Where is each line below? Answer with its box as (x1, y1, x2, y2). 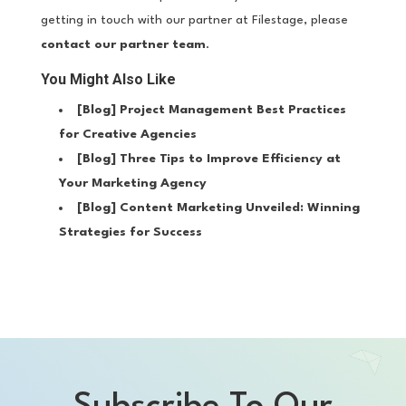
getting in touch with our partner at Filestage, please (40, 13, 348, 26)
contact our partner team (40, 37, 206, 51)
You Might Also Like (40, 70, 176, 88)
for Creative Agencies (58, 127, 197, 140)
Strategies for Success (58, 225, 202, 238)
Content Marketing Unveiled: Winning (119, 200, 360, 214)
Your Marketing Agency (58, 176, 207, 189)
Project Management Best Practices (119, 102, 346, 116)
